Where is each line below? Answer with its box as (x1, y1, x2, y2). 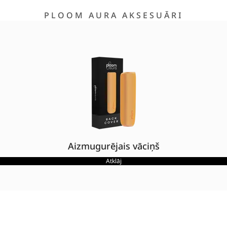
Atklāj (105, 157, 122, 166)
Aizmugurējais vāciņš (67, 140, 160, 153)
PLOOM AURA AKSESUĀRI (44, 10, 183, 21)
